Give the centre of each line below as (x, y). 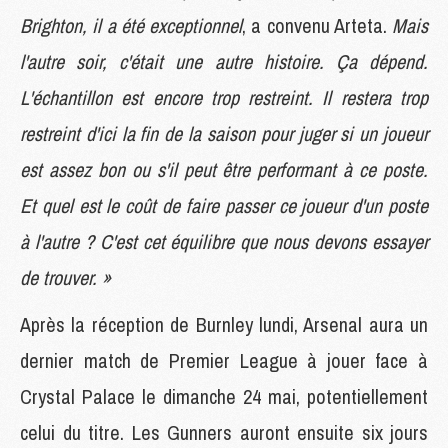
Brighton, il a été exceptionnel (131, 25)
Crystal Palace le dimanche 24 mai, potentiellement (224, 396)
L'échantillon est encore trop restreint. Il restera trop (224, 97)
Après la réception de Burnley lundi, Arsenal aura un (224, 324)
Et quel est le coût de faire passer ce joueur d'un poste (224, 205)
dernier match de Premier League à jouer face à (224, 360)
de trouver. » (65, 277)
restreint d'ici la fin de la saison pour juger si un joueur (224, 133)
